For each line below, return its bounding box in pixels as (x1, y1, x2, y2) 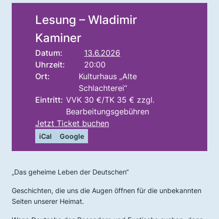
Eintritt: (35, 95, 63, 105)
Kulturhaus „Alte (79, 71, 137, 81)
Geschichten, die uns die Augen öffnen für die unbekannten (12, 186, 201, 195)
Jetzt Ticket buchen (35, 118, 109, 128)
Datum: (35, 48, 63, 58)
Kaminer (35, 31, 81, 45)
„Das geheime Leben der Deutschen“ (12, 168, 129, 176)
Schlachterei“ (79, 83, 128, 93)
